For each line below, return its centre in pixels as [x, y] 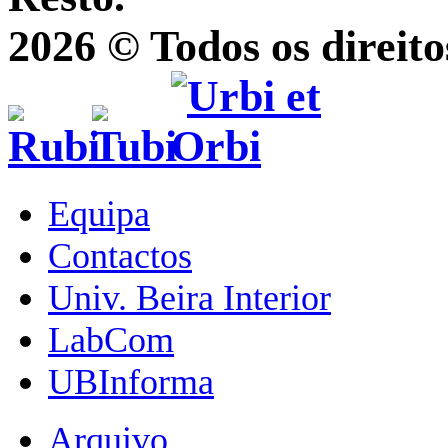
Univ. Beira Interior [189, 297]
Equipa [99, 213]
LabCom [111, 339]
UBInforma [131, 381]
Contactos [120, 255]
